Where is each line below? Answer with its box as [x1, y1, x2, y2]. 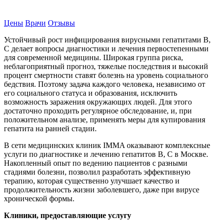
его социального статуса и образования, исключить [4, 88, 177, 97]
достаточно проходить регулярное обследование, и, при [4, 106, 192, 115]
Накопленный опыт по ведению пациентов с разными [4, 158, 187, 167]
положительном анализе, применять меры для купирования [4, 115, 205, 124]
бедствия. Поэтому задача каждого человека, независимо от [4, 79, 205, 88]
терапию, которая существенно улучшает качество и [4, 176, 180, 185]
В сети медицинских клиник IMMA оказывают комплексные [4, 141, 210, 149]
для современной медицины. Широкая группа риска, [4, 53, 183, 62]
